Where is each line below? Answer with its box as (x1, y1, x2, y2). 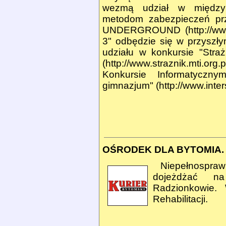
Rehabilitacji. (153, 194, 208, 204)
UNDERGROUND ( (102, 25, 189, 35)
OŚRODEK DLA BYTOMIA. (102, 144, 224, 155)
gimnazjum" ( (102, 80, 159, 91)
